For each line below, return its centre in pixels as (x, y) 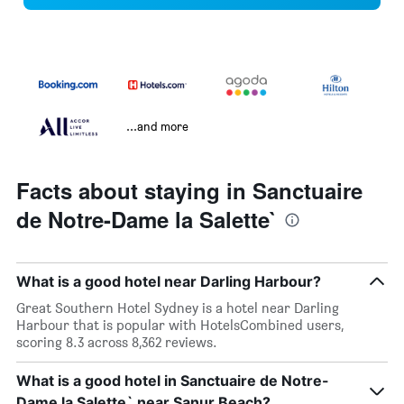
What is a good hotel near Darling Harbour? (169, 282)
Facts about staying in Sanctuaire (189, 191)
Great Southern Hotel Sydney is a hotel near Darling (178, 308)
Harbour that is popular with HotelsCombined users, (180, 326)
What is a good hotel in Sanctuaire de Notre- (173, 381)
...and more (157, 126)
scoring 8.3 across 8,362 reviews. (117, 343)
